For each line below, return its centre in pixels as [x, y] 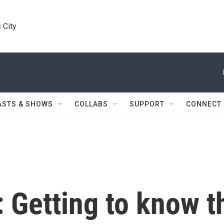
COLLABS [91, 104]
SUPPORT [147, 104]
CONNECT [204, 104]
